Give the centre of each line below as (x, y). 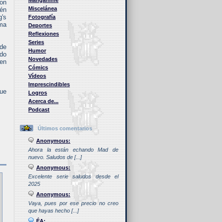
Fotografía (42, 17)
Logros (38, 93)
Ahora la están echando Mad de (73, 150)
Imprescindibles (49, 84)
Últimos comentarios (65, 129)
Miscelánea (43, 9)
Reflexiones (44, 34)
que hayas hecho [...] (54, 211)
